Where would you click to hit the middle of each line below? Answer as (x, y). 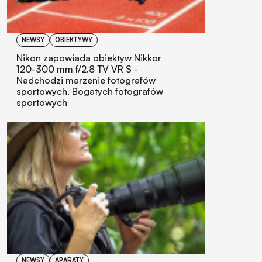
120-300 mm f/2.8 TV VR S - (77, 69)
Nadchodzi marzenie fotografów (86, 80)
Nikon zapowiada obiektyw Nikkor (89, 58)
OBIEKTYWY (74, 39)
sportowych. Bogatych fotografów (90, 91)
